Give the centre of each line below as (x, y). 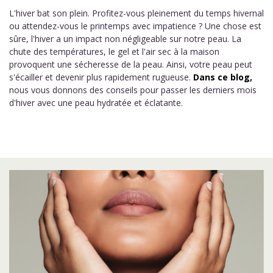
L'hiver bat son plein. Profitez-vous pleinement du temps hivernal (136, 13)
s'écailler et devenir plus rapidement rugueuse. (101, 77)
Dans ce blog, (223, 77)
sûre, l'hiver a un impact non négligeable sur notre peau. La (125, 39)
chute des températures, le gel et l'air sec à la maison (114, 51)
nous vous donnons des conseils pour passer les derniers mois (133, 90)
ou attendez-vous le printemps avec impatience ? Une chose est (135, 26)
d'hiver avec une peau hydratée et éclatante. (96, 103)
